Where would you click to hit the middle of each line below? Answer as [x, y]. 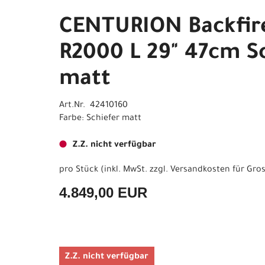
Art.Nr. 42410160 [93, 106]
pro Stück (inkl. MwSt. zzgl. [115, 170]
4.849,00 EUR [103, 193]
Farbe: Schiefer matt [100, 119]
